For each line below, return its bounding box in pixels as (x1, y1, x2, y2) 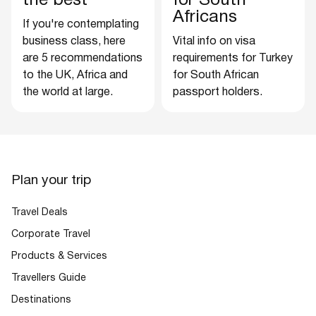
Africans (173, 9, 237, 25)
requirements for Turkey (173, 53, 293, 63)
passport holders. (173, 87, 262, 97)
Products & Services (11, 251, 107, 261)
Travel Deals (11, 207, 68, 217)
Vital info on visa (173, 36, 255, 47)
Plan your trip (11, 174, 91, 187)
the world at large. (23, 87, 113, 97)
